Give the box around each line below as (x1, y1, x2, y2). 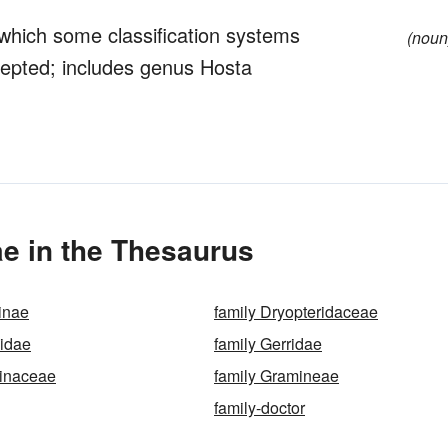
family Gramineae (214, 364, 339, 387)
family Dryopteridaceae (214, 300, 378, 323)
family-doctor (214, 396, 305, 419)
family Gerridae (214, 332, 322, 355)
